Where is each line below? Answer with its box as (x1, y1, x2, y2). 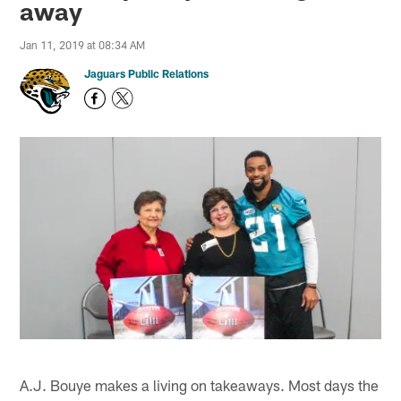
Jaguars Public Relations (84, 67, 209, 81)
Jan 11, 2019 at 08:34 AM (20, 38, 146, 52)
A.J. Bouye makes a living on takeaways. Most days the (20, 375, 380, 394)
